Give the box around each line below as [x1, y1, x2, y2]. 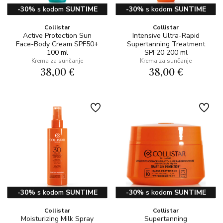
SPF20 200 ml [144, 48, 188, 57]
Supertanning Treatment [126, 39, 205, 49]
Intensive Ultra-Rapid [132, 31, 200, 40]
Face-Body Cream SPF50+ [16, 39, 99, 49]
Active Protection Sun [23, 31, 92, 40]
